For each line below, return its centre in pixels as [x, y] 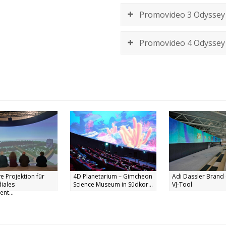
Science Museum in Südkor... [113, 185]
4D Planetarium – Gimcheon [112, 177]
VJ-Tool [182, 185]
